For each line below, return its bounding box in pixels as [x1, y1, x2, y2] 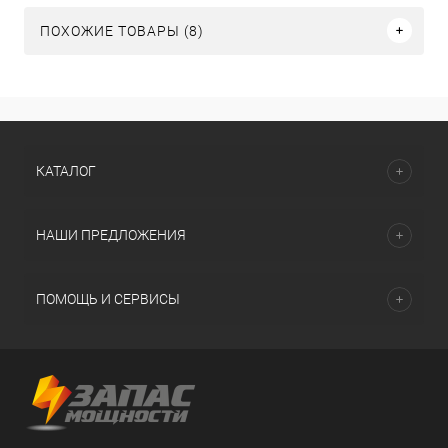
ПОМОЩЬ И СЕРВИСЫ [36, 291, 180, 307]
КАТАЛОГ [36, 163, 96, 179]
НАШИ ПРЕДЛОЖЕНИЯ [36, 227, 186, 243]
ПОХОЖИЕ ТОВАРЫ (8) [40, 22, 204, 39]
